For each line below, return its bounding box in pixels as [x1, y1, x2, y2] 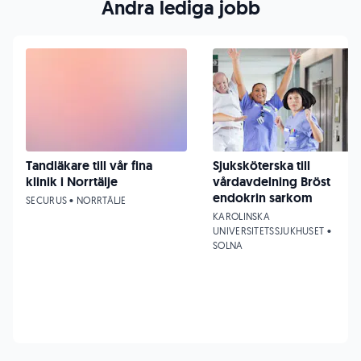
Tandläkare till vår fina [26, 157, 152, 174]
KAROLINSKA [213, 210, 270, 222]
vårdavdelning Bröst [213, 173, 330, 190]
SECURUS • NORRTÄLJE [26, 194, 127, 206]
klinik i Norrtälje [26, 173, 118, 190]
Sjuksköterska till [213, 157, 310, 174]
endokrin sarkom [213, 189, 313, 206]
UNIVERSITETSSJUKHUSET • [213, 225, 331, 237]
